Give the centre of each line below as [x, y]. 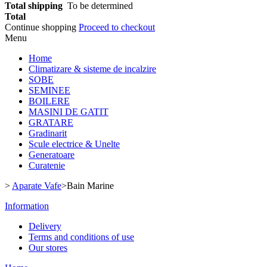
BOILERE [49, 101]
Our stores [48, 248]
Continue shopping [42, 27]
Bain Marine [90, 186]
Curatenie [47, 165]
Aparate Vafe [37, 186]
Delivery [45, 226]
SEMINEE [49, 90]
